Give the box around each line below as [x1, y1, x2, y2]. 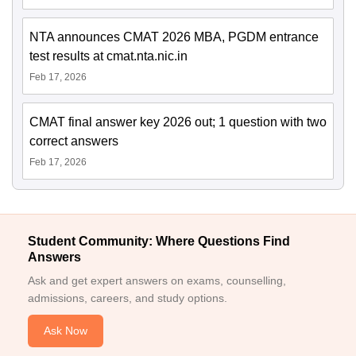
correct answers [29, 134, 118, 149]
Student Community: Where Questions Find [28, 234, 290, 249]
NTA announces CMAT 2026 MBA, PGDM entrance [29, 30, 319, 44]
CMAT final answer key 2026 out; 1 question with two [29, 115, 327, 130]
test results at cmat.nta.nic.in [29, 49, 188, 64]
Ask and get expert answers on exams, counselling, [28, 274, 286, 288]
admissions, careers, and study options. [28, 292, 227, 305]
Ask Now [44, 324, 87, 338]
